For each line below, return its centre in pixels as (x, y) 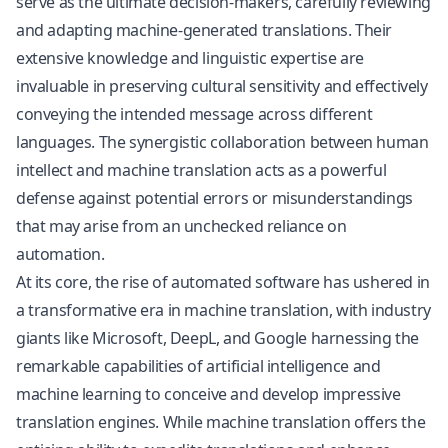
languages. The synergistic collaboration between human (222, 142)
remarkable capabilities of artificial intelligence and (198, 366)
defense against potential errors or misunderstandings (214, 198)
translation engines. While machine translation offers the (221, 422)
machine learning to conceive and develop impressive (208, 394)
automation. (60, 254)
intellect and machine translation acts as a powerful (201, 170)
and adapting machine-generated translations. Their (204, 30)
